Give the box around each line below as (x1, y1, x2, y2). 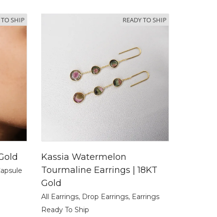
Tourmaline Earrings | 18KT (41, 165, 157, 176)
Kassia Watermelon (41, 152, 126, 163)
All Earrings (41, 192, 78, 201)
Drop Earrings (82, 192, 128, 201)
